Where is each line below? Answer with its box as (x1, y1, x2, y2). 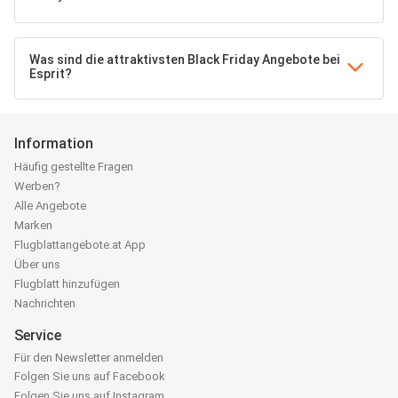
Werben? (14, 179, 60, 194)
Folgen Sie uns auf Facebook (14, 369, 165, 383)
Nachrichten (14, 297, 76, 311)
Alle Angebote (14, 199, 86, 213)
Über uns (14, 258, 60, 272)
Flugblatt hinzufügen (14, 277, 120, 291)
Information (14, 135, 93, 152)
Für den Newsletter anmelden (14, 350, 163, 364)
